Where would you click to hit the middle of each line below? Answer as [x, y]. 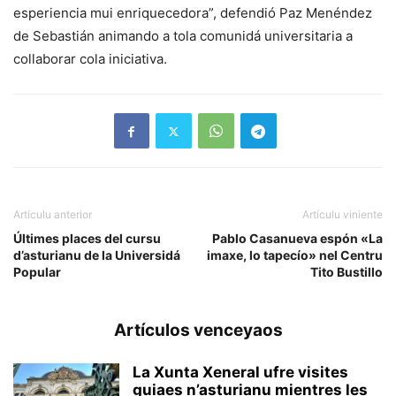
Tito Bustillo [346, 272]
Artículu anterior [53, 215]
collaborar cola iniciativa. [90, 59]
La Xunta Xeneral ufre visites [240, 373]
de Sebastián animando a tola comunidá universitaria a [183, 36]
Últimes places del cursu [87, 239]
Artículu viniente [343, 215]
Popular [37, 272]
